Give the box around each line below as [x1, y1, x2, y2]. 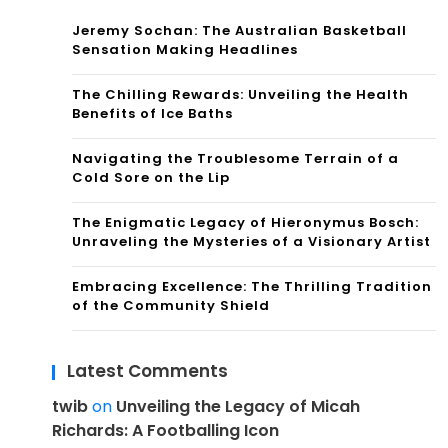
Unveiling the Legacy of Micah [116, 394, 360, 418]
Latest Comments [67, 358, 228, 383]
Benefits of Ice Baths [72, 103, 233, 123]
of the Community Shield [72, 295, 270, 315]
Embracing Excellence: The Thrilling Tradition [72, 276, 432, 296]
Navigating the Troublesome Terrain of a [72, 148, 399, 168]
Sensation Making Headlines [72, 39, 298, 59]
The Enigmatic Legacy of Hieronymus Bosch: [72, 212, 419, 232]
